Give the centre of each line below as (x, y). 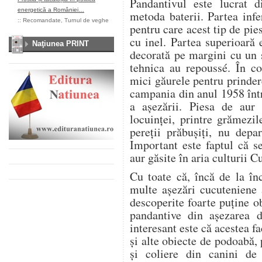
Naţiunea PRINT (61, 44)
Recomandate (42, 20)
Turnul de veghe (87, 20)
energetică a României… (51, 10)
